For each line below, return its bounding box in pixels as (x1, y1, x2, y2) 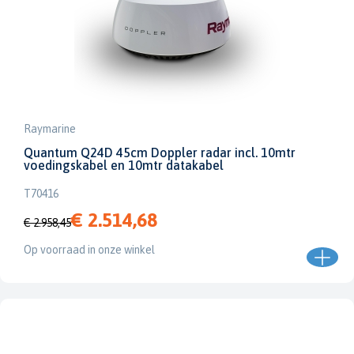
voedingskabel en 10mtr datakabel (24, 158, 224, 172)
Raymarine (24, 122, 76, 135)
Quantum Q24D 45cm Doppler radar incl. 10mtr (24, 145, 296, 160)
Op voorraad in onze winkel (24, 243, 155, 256)
